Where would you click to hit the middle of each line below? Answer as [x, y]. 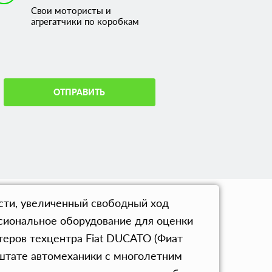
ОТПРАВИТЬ [79, 92]
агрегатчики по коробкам [85, 21]
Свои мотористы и [71, 10]
